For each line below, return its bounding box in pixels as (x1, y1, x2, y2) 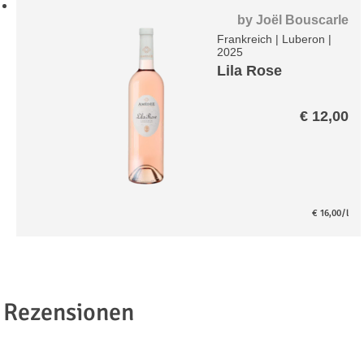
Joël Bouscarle (255, 12, 349, 27)
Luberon (282, 32, 326, 45)
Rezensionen (3, 297, 135, 328)
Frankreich (217, 32, 273, 45)
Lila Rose (217, 62, 283, 79)
